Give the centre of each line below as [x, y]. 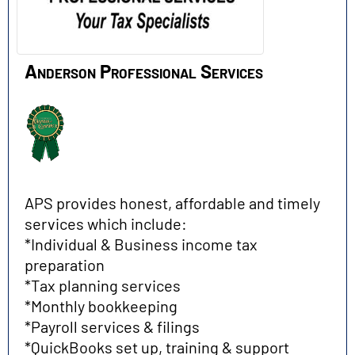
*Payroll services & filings [112, 326]
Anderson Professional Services [144, 71]
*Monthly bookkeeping [101, 305]
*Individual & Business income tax [141, 244]
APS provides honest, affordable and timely [172, 202]
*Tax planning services [103, 285]
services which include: [106, 223]
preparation [65, 264]
